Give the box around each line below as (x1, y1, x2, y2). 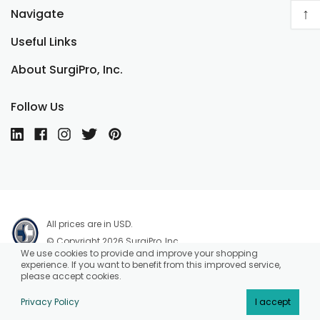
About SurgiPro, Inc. (11, 61, 123, 78)
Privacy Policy (20, 295, 79, 308)
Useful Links (11, 34, 77, 50)
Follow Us (11, 99, 64, 115)
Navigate (11, 6, 64, 22)
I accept (255, 295, 291, 308)
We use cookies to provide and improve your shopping (20, 247, 258, 260)
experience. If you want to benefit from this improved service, (20, 259, 281, 271)
